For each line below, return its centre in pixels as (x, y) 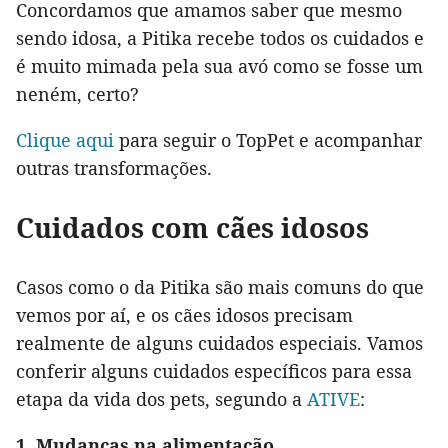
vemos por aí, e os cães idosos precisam (184, 315)
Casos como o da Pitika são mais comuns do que (220, 287)
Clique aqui (65, 140)
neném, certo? (77, 94)
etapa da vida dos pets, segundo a (161, 399)
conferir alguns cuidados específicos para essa (214, 371)
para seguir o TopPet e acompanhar (268, 140)
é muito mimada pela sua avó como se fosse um (219, 66)
